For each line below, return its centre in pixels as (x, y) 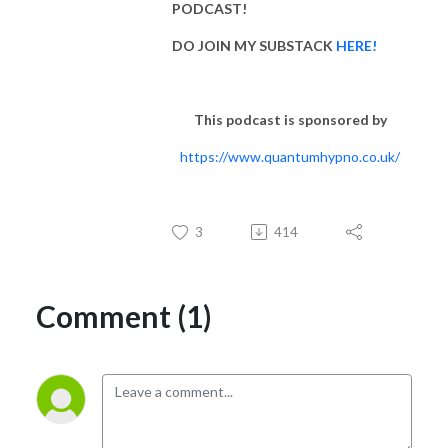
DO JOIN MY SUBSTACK (254, 45)
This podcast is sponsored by (290, 119)
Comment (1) (124, 315)
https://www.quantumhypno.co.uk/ (290, 156)
